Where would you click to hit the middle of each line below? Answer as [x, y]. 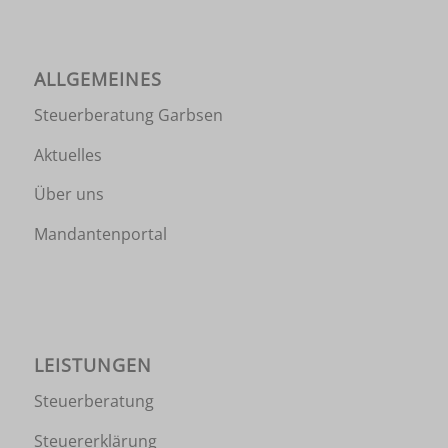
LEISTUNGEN [92, 364]
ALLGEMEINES [97, 78]
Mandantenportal [100, 234]
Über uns [68, 194]
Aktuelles [67, 154]
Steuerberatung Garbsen [128, 115]
